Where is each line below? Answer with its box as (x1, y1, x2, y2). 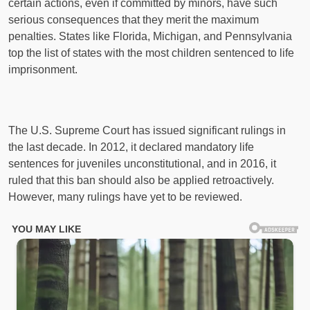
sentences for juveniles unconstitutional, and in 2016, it (8, 157, 276, 170)
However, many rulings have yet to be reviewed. (8, 190, 242, 203)
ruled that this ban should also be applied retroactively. (8, 174, 274, 186)
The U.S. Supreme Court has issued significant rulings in (8, 124, 286, 136)
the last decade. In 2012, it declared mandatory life (8, 140, 254, 153)
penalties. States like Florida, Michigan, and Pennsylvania (8, 30, 292, 42)
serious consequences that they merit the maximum (8, 13, 259, 26)
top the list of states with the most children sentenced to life (8, 46, 294, 59)
